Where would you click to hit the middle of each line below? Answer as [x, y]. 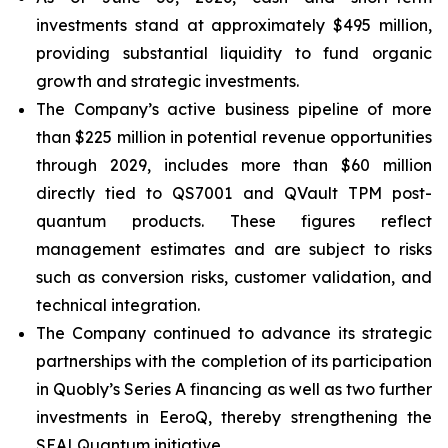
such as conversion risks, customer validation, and [234, 277]
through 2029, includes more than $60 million [234, 165]
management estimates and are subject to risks [234, 249]
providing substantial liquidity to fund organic [234, 53]
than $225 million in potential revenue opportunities [234, 137]
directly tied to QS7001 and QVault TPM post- [234, 193]
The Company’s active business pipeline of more [234, 109]
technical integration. [118, 305]
